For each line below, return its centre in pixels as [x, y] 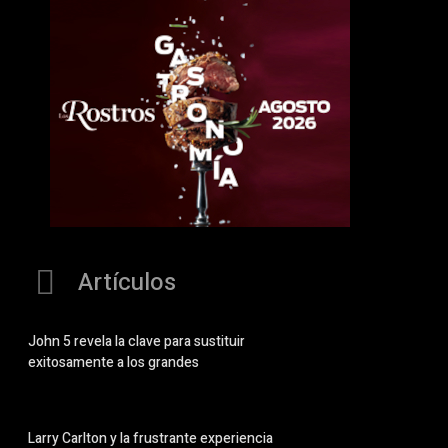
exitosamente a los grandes [113, 363]
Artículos [127, 282]
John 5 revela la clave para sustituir [136, 342]
